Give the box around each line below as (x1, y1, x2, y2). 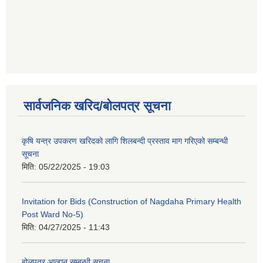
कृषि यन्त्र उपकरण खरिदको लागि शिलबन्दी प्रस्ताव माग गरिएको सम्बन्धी (22, 136, 228, 146)
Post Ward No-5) (22, 210, 83, 220)
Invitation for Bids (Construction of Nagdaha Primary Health (22, 197, 241, 207)
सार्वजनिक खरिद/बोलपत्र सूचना (23, 99, 171, 114)
